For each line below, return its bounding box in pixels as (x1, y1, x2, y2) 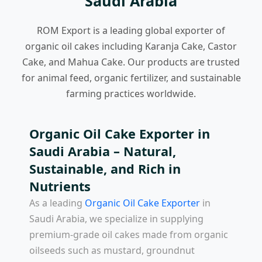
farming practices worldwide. (66, 87, 196, 100)
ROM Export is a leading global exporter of (37, 24, 225, 37)
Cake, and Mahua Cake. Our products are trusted (22, 56, 240, 68)
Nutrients (29, 178, 91, 195)
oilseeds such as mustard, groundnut (29, 244, 195, 257)
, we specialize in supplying (85, 212, 204, 225)
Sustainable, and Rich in (29, 160, 181, 177)
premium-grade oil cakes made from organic (29, 228, 228, 241)
